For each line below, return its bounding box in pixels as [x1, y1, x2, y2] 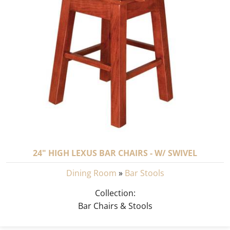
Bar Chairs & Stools [78, 200, 152, 212]
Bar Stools [124, 167, 164, 179]
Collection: [94, 187, 136, 199]
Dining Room [66, 167, 117, 179]
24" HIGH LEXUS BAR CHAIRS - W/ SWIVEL [33, 147, 197, 159]
